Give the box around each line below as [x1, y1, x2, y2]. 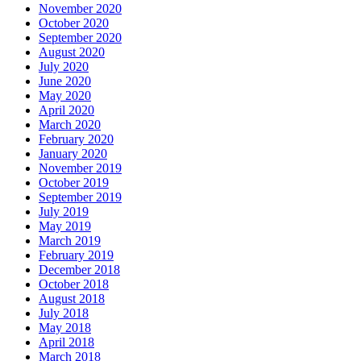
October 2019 [39, 175, 109, 189]
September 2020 [39, 30, 122, 44]
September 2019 [39, 189, 122, 204]
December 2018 [39, 262, 120, 276]
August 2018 [39, 291, 105, 305]
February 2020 [39, 131, 114, 146]
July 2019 [39, 204, 89, 218]
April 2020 [39, 102, 94, 117]
